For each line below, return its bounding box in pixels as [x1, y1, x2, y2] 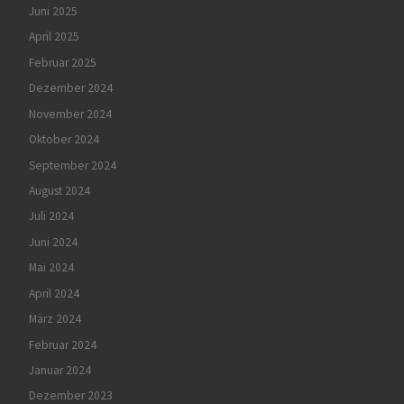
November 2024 [28, 106, 112, 122]
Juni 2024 [28, 234, 78, 250]
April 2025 [28, 29, 79, 45]
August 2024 [28, 182, 90, 198]
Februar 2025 [28, 54, 96, 70]
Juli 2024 [28, 208, 74, 225]
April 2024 [28, 285, 79, 301]
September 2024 [28, 157, 116, 173]
